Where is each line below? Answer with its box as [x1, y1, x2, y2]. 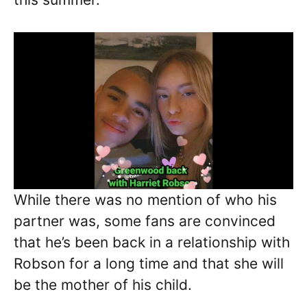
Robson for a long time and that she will [14, 255, 284, 273]
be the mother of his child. [14, 276, 192, 294]
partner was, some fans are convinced [14, 212, 275, 230]
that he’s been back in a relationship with [14, 234, 290, 251]
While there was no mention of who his [14, 191, 277, 209]
